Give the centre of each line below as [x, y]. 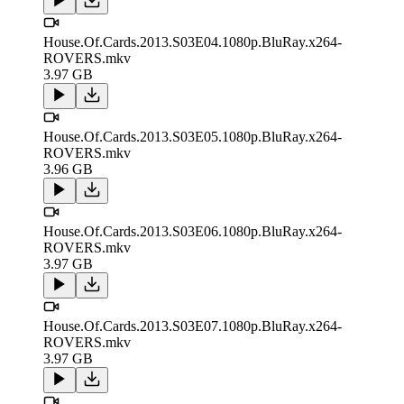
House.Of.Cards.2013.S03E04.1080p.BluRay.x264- [193, 42]
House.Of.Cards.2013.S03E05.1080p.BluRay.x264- [193, 137]
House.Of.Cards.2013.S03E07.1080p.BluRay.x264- [193, 326]
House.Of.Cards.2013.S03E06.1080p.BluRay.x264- [193, 232]
